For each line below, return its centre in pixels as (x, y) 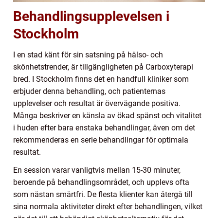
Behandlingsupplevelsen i (91, 17)
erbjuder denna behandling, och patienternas (89, 91)
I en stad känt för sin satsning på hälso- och (88, 55)
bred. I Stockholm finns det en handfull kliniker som (101, 79)
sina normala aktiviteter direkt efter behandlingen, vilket (108, 207)
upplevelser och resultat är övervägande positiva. (97, 104)
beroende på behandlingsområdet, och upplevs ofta (101, 182)
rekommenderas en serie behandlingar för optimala (101, 140)
